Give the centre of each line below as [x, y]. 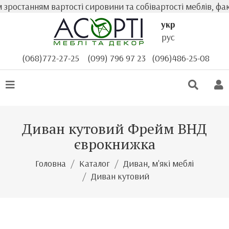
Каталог [95, 163]
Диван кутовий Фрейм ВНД [114, 129]
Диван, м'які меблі [158, 163]
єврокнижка [114, 144]
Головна [51, 163]
